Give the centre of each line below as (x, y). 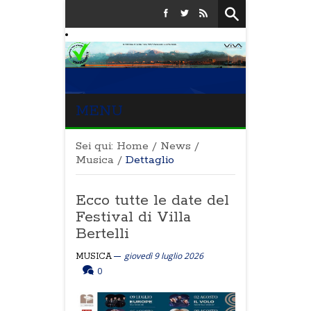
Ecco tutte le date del (152, 201)
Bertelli (102, 234)
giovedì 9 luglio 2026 (164, 256)
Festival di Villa (133, 217)
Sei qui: (94, 146)
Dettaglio (150, 160)
